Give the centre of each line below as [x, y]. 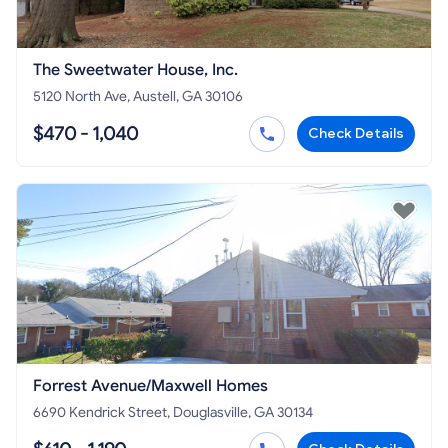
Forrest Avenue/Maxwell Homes [150, 386]
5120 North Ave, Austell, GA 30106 [138, 97]
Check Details [356, 134]
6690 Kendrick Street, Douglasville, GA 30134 [173, 413]
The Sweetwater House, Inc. [135, 70]
